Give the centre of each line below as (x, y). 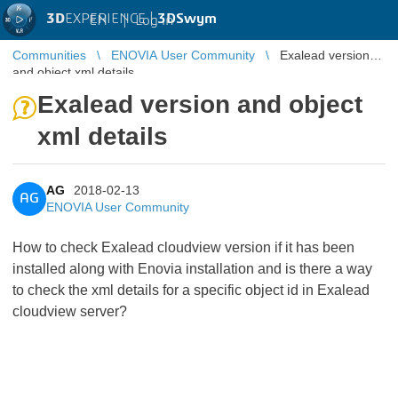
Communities (49, 55)
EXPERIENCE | (111, 19)
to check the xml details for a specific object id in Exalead (191, 290)
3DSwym (187, 19)
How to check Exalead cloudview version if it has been (183, 247)
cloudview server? (70, 311)
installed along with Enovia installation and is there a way (192, 269)
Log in (154, 20)
